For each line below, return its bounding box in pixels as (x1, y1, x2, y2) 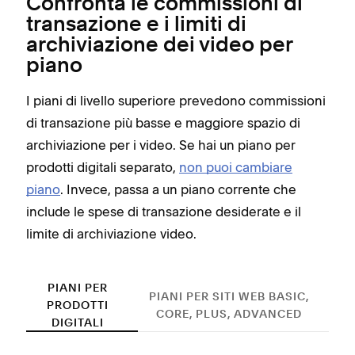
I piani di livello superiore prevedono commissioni (26, 93, 326, 109)
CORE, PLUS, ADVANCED (155, 309, 302, 320)
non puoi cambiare (179, 159, 292, 175)
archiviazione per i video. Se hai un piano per (26, 137, 296, 153)
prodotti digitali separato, (26, 159, 179, 175)
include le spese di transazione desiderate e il (26, 204, 301, 219)
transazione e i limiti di (26, 15, 246, 36)
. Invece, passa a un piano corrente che (60, 181, 296, 197)
